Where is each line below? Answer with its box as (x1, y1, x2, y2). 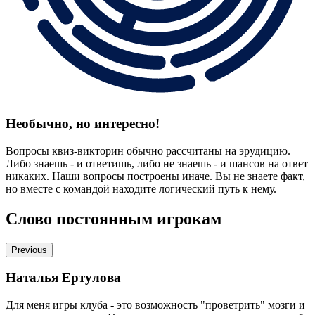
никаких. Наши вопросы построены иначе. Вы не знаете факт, (6, 169, 305, 182)
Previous (11, 244, 47, 255)
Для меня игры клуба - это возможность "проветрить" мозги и (6, 299, 305, 311)
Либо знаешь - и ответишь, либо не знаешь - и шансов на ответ (6, 157, 308, 169)
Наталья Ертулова (6, 270, 121, 285)
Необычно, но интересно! (6, 116, 160, 131)
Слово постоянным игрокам (6, 209, 221, 228)
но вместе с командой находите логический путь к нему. (6, 182, 276, 195)
